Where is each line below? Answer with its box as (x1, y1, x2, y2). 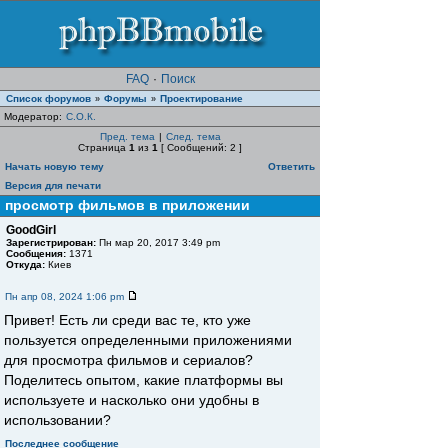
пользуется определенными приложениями (4, 332, 292, 348)
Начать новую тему (5, 161, 104, 172)
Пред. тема (99, 131, 155, 142)
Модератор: (4, 111, 65, 122)
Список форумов (6, 93, 91, 104)
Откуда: (6, 259, 45, 270)
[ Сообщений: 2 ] (158, 142, 242, 153)
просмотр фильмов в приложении (5, 198, 250, 213)
